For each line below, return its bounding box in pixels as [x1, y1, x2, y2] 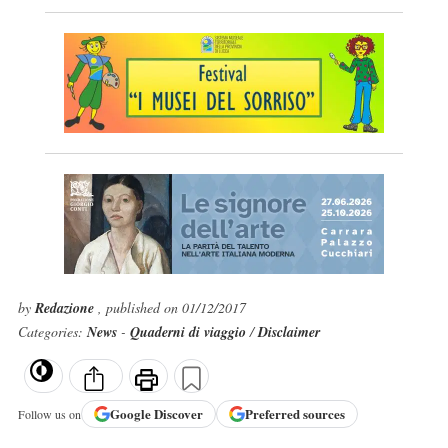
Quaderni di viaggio [129, 322, 246, 342]
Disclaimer [257, 322, 320, 342]
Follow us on [17, 405, 81, 422]
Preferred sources [244, 404, 345, 424]
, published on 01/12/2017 [97, 298, 246, 317]
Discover [153, 404, 203, 424]
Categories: [17, 322, 87, 341]
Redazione [34, 298, 98, 318]
